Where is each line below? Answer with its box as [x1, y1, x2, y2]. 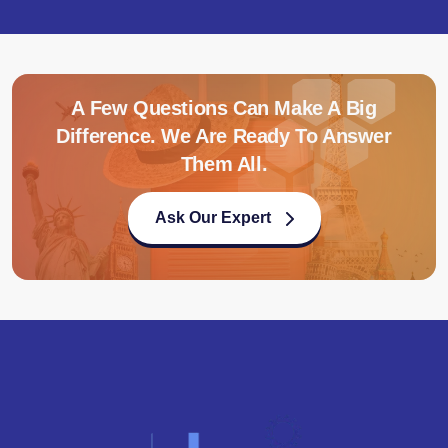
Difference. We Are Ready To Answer [56, 125, 392, 148]
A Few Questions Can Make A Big [71, 97, 377, 120]
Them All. [180, 153, 268, 176]
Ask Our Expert [154, 209, 271, 227]
